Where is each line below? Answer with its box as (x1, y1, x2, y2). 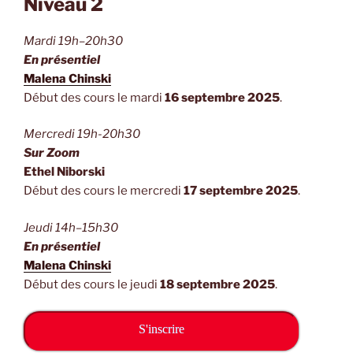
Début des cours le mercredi (24, 184, 184, 199)
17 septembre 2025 (184, 184, 298, 199)
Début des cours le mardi (24, 90, 165, 105)
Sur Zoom (24, 146, 80, 161)
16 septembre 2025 (165, 90, 280, 105)
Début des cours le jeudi (24, 277, 160, 292)
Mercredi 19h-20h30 (24, 127, 140, 142)
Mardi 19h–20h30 (24, 33, 123, 48)
